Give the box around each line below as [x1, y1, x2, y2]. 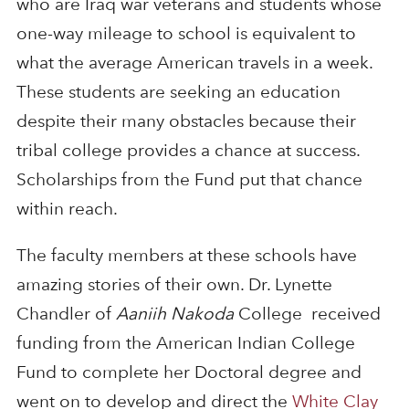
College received [233, 303, 381, 325]
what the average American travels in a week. [16, 52, 372, 74]
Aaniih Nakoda [115, 303, 234, 325]
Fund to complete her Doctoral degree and [16, 362, 362, 383]
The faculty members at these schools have [16, 245, 357, 267]
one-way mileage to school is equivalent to [16, 23, 356, 45]
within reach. [16, 198, 118, 220]
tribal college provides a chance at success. [16, 140, 365, 162]
